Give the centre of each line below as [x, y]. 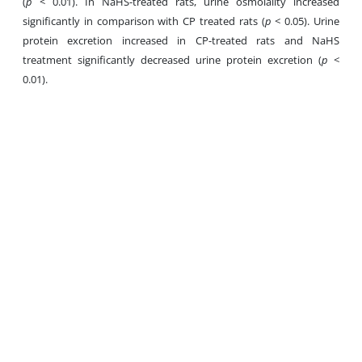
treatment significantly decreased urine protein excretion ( [172, 60]
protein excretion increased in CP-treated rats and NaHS [181, 40]
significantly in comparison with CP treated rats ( [144, 21]
